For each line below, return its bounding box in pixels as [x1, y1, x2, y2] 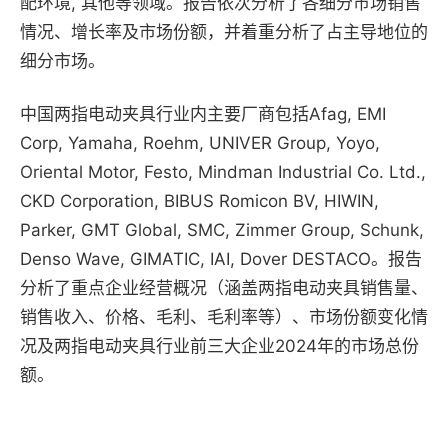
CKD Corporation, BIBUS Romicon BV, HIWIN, [20, 191, 379, 212]
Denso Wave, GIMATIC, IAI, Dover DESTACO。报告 [20, 249, 422, 270]
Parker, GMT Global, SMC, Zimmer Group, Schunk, [20, 220, 424, 241]
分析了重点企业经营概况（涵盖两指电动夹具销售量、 [20, 278, 428, 299]
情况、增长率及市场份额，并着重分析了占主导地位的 [20, 22, 428, 43]
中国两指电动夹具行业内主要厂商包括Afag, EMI [20, 104, 386, 125]
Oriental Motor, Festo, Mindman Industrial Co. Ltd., [20, 162, 426, 183]
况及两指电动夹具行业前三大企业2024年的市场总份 [20, 336, 419, 357]
